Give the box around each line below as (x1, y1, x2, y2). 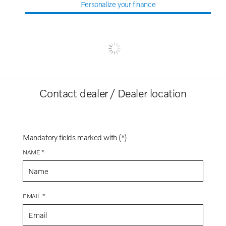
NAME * (23, 148, 44, 156)
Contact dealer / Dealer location (39, 86, 187, 100)
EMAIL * (23, 192, 45, 200)
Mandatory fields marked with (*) (23, 132, 127, 142)
